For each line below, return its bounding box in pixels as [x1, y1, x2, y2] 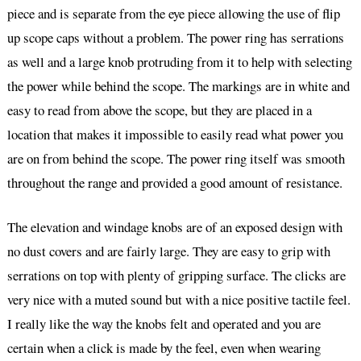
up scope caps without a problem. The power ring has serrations [6, 28, 344, 48]
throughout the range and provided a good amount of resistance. [6, 173, 342, 193]
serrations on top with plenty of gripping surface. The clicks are [6, 266, 346, 285]
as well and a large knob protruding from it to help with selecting [6, 52, 352, 72]
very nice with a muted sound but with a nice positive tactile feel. [6, 290, 351, 309]
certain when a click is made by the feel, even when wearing [6, 338, 321, 358]
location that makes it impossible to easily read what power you [6, 125, 343, 144]
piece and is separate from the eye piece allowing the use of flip [6, 4, 340, 23]
